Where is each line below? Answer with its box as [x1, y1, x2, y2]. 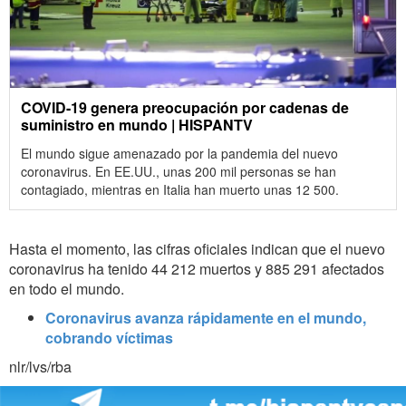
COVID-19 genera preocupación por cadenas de [21, 97, 349, 119]
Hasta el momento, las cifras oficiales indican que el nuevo [9, 238, 385, 260]
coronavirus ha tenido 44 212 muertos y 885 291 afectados [9, 258, 384, 280]
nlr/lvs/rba [9, 356, 72, 378]
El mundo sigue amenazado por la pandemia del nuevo [21, 144, 338, 163]
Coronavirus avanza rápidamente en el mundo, [45, 307, 366, 329]
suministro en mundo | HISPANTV [21, 114, 253, 136]
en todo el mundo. [9, 278, 124, 300]
